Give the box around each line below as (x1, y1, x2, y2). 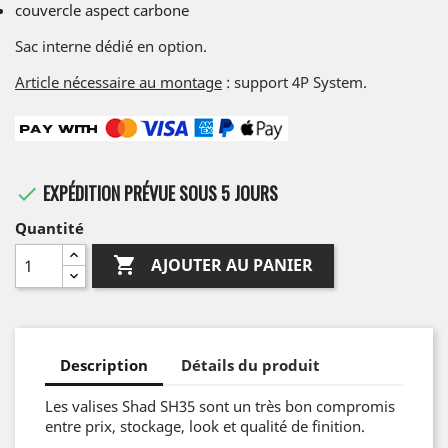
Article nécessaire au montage (15, 71, 222, 92)
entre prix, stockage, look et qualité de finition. (45, 415, 365, 436)
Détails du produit (181, 355, 321, 376)
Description (60, 355, 148, 376)
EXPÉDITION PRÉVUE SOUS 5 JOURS (39, 179, 278, 206)
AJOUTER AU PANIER (151, 253, 314, 276)
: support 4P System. (222, 71, 367, 92)
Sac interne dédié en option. (15, 35, 207, 56)
